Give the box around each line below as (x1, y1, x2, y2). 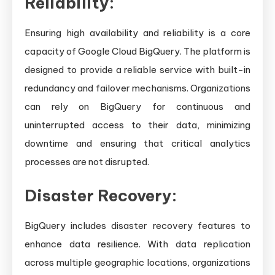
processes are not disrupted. (25, 156, 149, 168)
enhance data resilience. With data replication (25, 238, 250, 250)
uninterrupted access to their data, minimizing (25, 119, 250, 131)
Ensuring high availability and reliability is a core (25, 27, 250, 39)
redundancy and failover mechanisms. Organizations (25, 82, 250, 95)
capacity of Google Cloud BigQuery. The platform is (25, 45, 250, 58)
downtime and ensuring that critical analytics (25, 137, 250, 150)
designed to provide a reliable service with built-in (25, 64, 250, 76)
